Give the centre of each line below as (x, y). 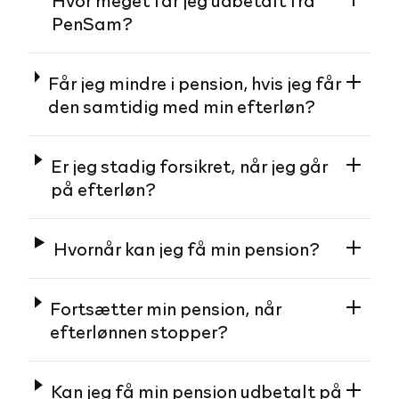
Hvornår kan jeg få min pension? (187, 248)
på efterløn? (103, 188)
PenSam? (93, 23)
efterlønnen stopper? (139, 331)
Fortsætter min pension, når (166, 308)
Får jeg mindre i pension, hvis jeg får (194, 82)
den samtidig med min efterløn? (181, 106)
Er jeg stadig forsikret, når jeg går (189, 165)
